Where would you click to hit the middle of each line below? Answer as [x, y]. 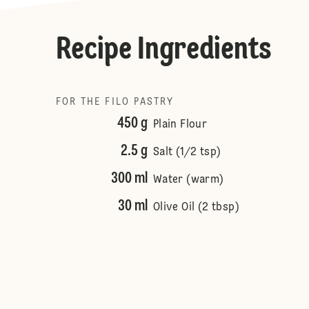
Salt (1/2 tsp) [187, 152]
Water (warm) [188, 180]
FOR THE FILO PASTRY [115, 102]
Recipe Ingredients [163, 50]
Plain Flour [180, 125]
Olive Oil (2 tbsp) [196, 208]
